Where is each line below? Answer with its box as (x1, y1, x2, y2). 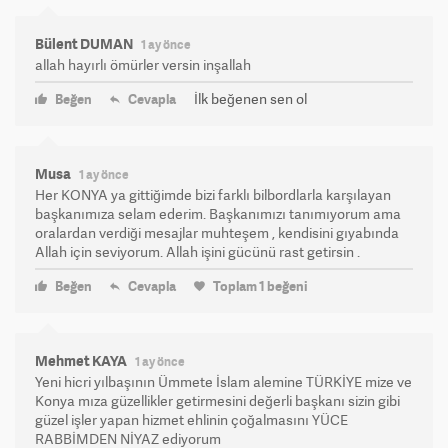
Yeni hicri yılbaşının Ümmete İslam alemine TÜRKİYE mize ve (35, 371, 412, 391)
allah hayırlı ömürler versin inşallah (35, 54, 251, 74)
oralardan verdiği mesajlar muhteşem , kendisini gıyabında (35, 222, 399, 242)
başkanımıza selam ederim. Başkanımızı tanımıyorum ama (35, 203, 401, 223)
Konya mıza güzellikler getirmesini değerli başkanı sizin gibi (35, 390, 400, 410)
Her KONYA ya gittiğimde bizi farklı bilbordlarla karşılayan (35, 184, 391, 204)
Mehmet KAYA (35, 350, 127, 370)
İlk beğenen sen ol (191, 88, 307, 108)
